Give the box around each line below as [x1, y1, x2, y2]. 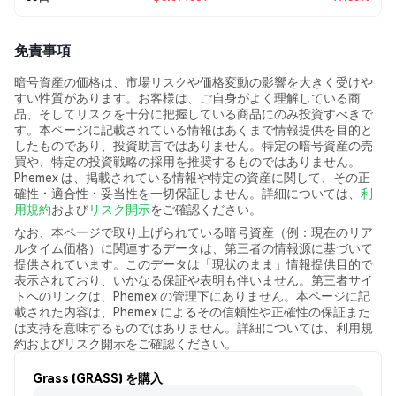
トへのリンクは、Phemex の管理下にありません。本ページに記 [14, 287, 370, 303]
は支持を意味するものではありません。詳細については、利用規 [14, 319, 373, 335]
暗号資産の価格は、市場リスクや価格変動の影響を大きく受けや [14, 73, 373, 89]
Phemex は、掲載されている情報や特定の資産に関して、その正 [14, 169, 370, 185]
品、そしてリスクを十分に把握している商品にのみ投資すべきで [14, 105, 373, 121]
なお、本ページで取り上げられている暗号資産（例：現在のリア [14, 224, 373, 240]
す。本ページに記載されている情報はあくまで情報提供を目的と [14, 121, 373, 137]
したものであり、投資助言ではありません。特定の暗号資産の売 [14, 137, 373, 153]
